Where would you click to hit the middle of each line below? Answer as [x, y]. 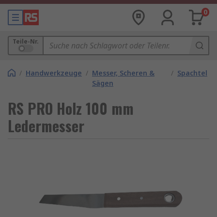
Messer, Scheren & [123, 73]
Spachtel [192, 73]
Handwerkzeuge [54, 73]
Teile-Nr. [26, 41]
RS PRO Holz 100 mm [71, 108]
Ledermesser [46, 126]
